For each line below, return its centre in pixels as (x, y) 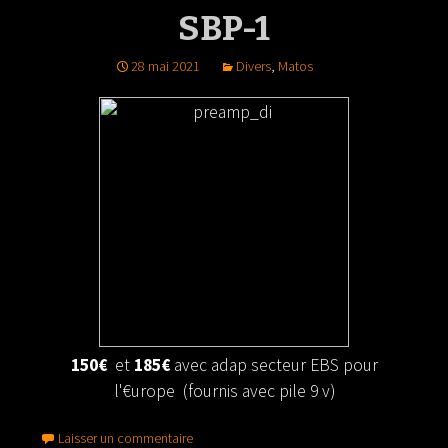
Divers (253, 66)
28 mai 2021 (165, 66)
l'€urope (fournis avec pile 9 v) (224, 391)
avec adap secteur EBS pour (273, 365)
